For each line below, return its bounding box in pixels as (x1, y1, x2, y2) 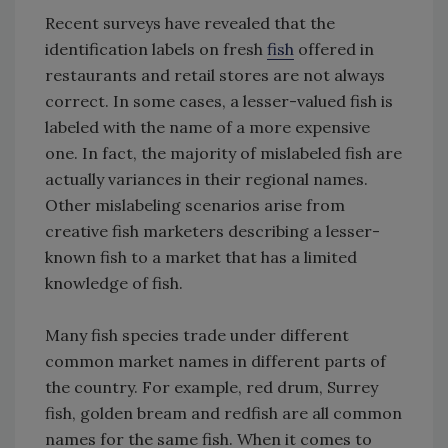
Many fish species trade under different (45, 325, 349, 346)
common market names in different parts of (45, 351, 386, 372)
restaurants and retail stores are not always (45, 65, 385, 86)
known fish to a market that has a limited (45, 247, 357, 268)
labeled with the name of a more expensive (45, 117, 370, 138)
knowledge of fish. (45, 273, 183, 294)
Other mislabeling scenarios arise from (45, 195, 345, 216)
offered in (294, 39, 374, 60)
